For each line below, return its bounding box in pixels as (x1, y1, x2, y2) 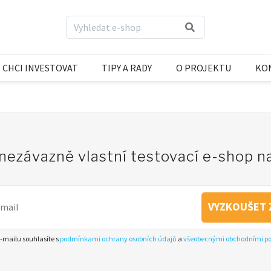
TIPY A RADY (102, 62, 152, 74)
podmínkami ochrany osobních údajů (59, 233, 177, 243)
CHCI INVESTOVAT (2, 62, 78, 74)
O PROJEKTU (176, 62, 232, 74)
